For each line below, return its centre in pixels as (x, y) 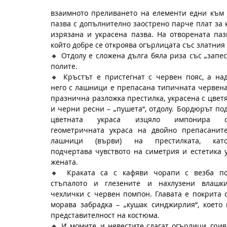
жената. (65, 162)
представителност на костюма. (105, 215)
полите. (64, 66)
